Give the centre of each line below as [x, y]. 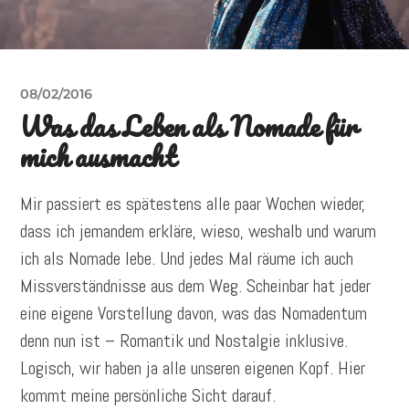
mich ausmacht [98, 157]
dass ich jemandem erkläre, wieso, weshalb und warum [199, 231]
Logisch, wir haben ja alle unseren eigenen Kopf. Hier [193, 368]
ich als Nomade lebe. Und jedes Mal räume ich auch [187, 259]
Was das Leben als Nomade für [189, 127]
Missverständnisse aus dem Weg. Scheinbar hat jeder [196, 286]
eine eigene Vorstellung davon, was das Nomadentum [194, 314]
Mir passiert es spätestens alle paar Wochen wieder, [193, 204]
